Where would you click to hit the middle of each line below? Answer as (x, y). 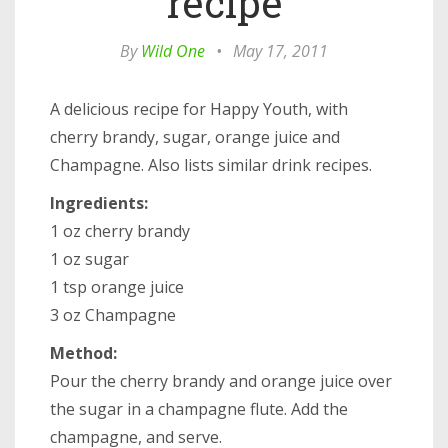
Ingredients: (99, 202)
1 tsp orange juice (117, 286)
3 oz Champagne (113, 314)
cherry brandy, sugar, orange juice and (195, 136)
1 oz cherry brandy (120, 230)
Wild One (173, 50)
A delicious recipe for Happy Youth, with (199, 108)
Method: (83, 352)
